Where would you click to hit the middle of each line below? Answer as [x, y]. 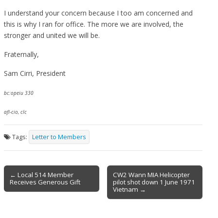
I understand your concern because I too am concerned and [98, 13]
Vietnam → [130, 189]
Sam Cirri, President [35, 73]
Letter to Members [59, 137]
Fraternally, [21, 54]
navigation [28, 185]
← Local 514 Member [42, 174]
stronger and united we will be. [52, 35]
